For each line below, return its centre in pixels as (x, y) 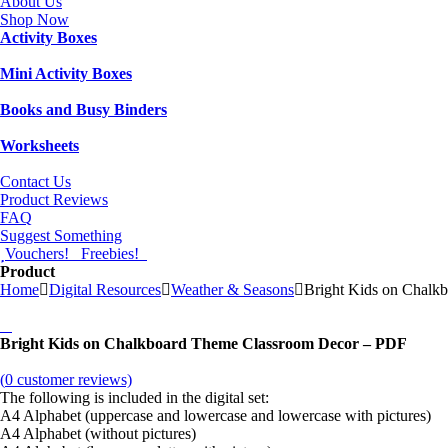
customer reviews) (72, 379)
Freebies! (114, 253)
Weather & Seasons (232, 289)
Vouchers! (41, 253)
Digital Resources (105, 289)
